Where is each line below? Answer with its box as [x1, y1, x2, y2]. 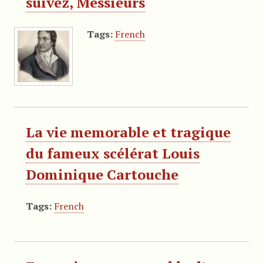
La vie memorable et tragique [25, 122, 231, 141]
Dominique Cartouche [25, 164, 178, 184]
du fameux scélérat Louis [25, 143, 200, 163]
